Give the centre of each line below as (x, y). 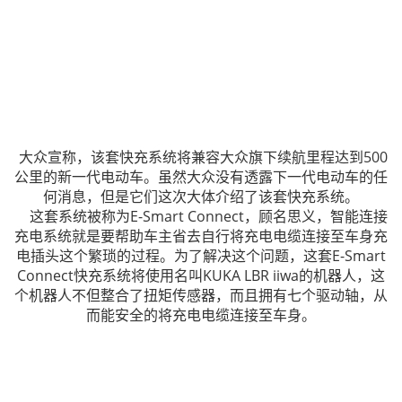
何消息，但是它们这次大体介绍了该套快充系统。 (201, 197)
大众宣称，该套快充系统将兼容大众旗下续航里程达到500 (201, 157)
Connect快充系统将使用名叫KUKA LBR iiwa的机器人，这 (201, 275)
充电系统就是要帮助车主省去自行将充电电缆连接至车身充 (201, 236)
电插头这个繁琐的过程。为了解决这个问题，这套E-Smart (201, 256)
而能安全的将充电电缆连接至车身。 (201, 315)
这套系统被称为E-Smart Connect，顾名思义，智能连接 (201, 216)
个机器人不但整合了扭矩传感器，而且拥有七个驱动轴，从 (201, 295)
